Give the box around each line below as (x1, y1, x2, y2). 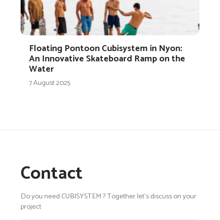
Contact (21, 159, 83, 189)
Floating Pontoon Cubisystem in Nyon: (28, 41, 182, 56)
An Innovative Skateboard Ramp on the (28, 51, 185, 66)
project (21, 201, 42, 213)
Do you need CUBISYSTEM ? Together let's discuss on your (21, 191, 197, 203)
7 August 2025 (28, 77, 70, 89)
